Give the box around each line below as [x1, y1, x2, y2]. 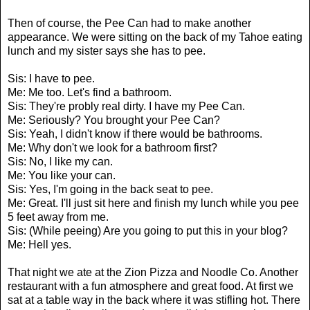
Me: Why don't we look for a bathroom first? [8, 141, 217, 154]
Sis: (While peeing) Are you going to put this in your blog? [8, 224, 288, 237]
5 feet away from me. [8, 210, 109, 223]
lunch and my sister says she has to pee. [8, 44, 206, 57]
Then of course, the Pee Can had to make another [8, 17, 251, 29]
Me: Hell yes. [8, 238, 71, 250]
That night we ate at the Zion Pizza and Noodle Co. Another [8, 266, 298, 278]
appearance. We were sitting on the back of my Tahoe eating [8, 30, 302, 43]
